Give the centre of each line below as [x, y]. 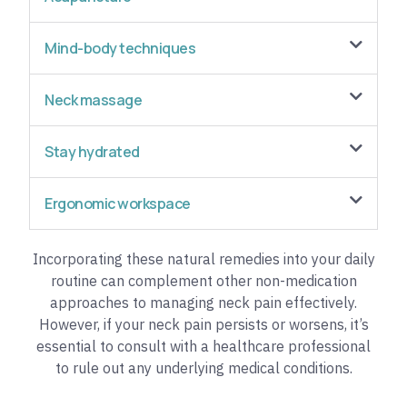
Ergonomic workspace [118, 204]
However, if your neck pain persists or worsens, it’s [203, 325]
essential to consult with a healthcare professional [203, 347]
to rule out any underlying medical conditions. [203, 368]
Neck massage [93, 100]
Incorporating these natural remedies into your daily [203, 259]
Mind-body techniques [120, 49]
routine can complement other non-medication [203, 281]
